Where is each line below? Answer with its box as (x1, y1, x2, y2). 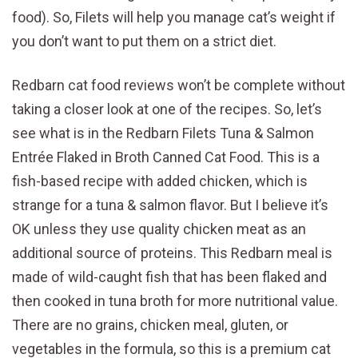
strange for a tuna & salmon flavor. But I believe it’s (12, 197, 328, 214)
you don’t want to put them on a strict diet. (12, 33, 276, 50)
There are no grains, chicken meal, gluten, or (12, 316, 288, 334)
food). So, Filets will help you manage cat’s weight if (12, 9, 336, 26)
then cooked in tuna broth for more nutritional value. (12, 292, 338, 310)
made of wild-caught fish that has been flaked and (12, 268, 327, 286)
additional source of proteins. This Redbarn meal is (12, 245, 332, 262)
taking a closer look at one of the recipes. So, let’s (12, 101, 322, 118)
